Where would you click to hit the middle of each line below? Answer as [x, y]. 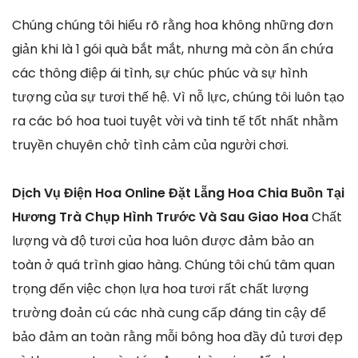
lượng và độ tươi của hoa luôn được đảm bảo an [163, 241]
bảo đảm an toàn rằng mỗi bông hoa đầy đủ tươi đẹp [177, 337]
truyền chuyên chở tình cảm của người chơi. [150, 145]
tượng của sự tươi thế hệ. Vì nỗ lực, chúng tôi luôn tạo [178, 97]
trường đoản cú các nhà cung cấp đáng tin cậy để [169, 313]
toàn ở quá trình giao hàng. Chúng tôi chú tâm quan [173, 265]
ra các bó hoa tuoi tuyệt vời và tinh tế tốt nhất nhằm [175, 121]
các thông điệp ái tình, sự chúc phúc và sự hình [160, 74]
